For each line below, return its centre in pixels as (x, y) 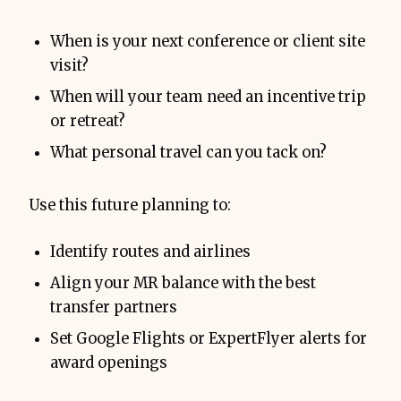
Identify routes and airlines (150, 252)
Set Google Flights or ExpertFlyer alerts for (209, 339)
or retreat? (88, 122)
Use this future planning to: (130, 206)
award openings (109, 363)
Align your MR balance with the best (183, 284)
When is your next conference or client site (208, 42)
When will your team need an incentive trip (208, 98)
